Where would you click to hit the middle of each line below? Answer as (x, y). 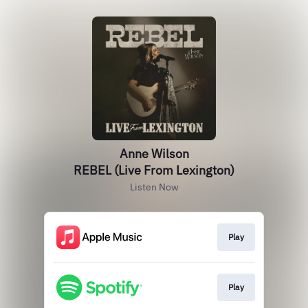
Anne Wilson (154, 154)
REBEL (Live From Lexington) (154, 170)
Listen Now (154, 187)
